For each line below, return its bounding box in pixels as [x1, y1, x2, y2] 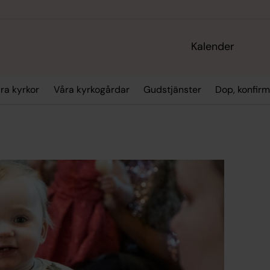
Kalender [191, 39, 235, 54]
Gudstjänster [143, 83, 201, 96]
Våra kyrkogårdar [53, 83, 130, 96]
